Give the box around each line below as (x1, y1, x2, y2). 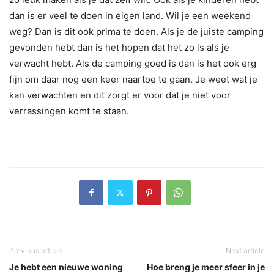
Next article (226, 245, 265, 255)
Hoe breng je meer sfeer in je (147, 261, 265, 272)
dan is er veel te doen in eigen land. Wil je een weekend (9, 9, 251, 21)
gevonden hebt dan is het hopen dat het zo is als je (9, 41, 229, 53)
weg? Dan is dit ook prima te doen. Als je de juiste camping (9, 25, 264, 37)
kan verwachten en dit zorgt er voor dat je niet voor (9, 89, 231, 101)
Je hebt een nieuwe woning (9, 261, 123, 272)
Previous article (9, 245, 62, 255)
